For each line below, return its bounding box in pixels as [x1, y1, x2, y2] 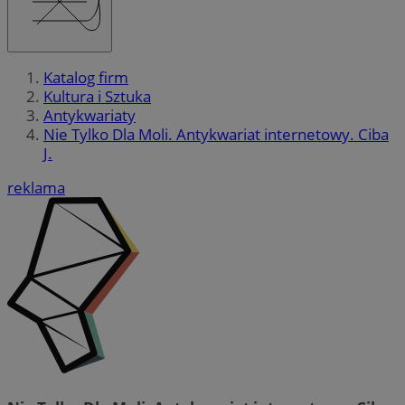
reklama [7, 177, 65, 199]
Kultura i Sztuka [43, 86, 151, 108]
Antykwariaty [43, 105, 136, 127]
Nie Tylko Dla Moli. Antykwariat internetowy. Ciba [43, 124, 389, 146]
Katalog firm [43, 67, 128, 89]
